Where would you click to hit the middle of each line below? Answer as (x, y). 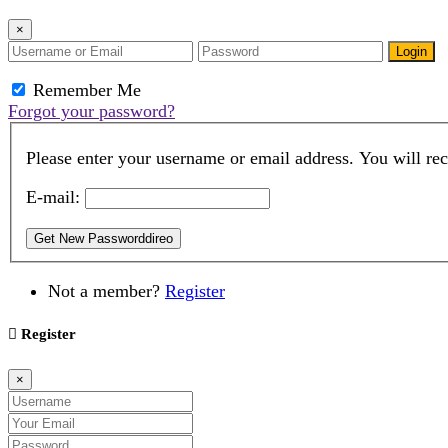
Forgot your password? (91, 111)
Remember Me (84, 90)
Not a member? (106, 290)
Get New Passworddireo (103, 239)
